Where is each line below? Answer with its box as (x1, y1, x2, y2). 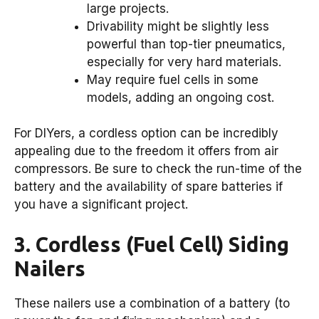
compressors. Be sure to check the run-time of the (14, 162, 302, 177)
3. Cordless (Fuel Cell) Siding (14, 232, 289, 256)
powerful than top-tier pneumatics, (87, 36, 286, 51)
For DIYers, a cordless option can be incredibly (14, 126, 278, 141)
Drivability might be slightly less (87, 19, 269, 33)
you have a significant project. (14, 197, 188, 212)
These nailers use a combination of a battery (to (14, 296, 290, 310)
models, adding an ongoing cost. (87, 90, 274, 105)
